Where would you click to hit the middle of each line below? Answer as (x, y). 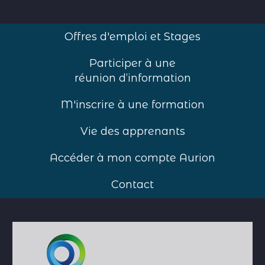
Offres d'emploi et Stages (132, 37)
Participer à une (132, 63)
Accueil (45, 228)
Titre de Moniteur (183, 228)
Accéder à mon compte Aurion (132, 158)
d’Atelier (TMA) (66, 243)
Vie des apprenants (132, 131)
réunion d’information (132, 78)
